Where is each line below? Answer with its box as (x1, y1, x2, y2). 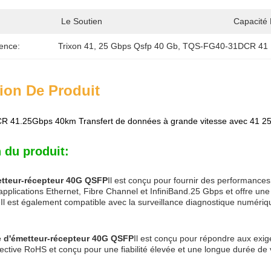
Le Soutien (61, 16, 102, 26)
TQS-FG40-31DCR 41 (182, 41, 268, 51)
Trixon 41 (57, 41, 94, 51)
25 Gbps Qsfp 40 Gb (98, 41, 178, 51)
